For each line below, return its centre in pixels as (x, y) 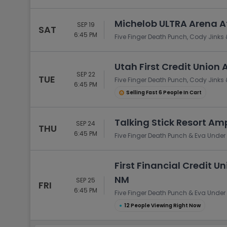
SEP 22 (86, 74)
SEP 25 (86, 180)
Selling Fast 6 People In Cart (164, 92)
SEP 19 (86, 25)
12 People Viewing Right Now (162, 205)
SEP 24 (86, 123)
